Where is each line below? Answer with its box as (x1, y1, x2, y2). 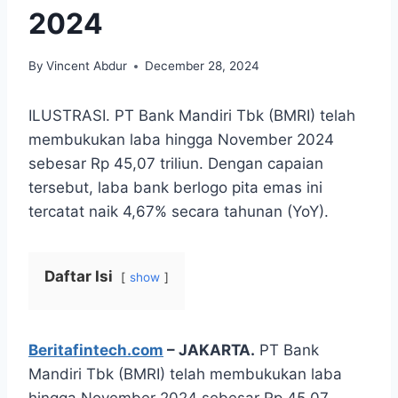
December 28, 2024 (145, 59, 260, 74)
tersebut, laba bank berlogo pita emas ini (28, 179, 322, 197)
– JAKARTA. (163, 341, 255, 360)
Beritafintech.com (28, 341, 163, 360)
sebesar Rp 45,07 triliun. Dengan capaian (28, 155, 323, 173)
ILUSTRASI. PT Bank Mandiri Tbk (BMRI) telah (28, 107, 355, 125)
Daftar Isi (44, 267, 113, 286)
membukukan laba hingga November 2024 (28, 131, 334, 149)
